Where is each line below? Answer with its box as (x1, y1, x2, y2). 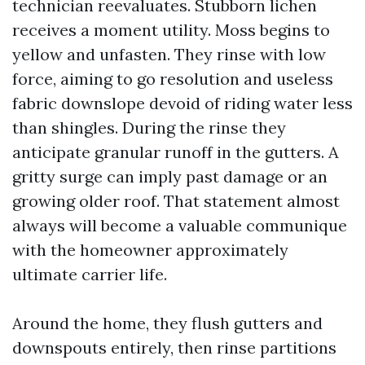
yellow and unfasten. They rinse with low (12, 44, 326, 64)
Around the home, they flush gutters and (12, 313, 323, 333)
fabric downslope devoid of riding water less (12, 93, 353, 113)
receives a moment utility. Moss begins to (12, 20, 330, 40)
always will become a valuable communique (12, 215, 347, 235)
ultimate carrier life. (12, 264, 167, 284)
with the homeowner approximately (12, 240, 288, 260)
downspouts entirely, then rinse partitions (12, 337, 336, 358)
